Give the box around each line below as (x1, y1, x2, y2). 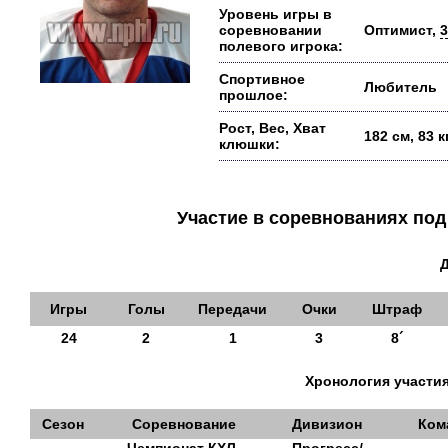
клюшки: (219, 136, 280, 152)
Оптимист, (364, 22, 440, 38)
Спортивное (219, 71, 305, 87)
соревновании (219, 22, 322, 38)
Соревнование (132, 416, 236, 432)
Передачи (198, 301, 267, 317)
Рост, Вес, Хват (219, 120, 326, 136)
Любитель (364, 79, 437, 95)
